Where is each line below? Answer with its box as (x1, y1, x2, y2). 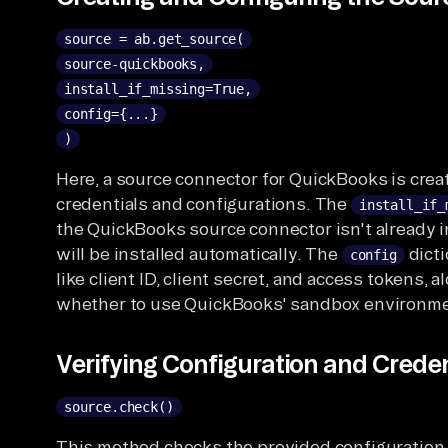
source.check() (64, 398, 174, 415)
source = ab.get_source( (64, 30, 245, 47)
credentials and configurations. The (56, 193, 351, 213)
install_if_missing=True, (64, 80, 252, 97)
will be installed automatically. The (56, 243, 342, 263)
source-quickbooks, (64, 55, 205, 72)
